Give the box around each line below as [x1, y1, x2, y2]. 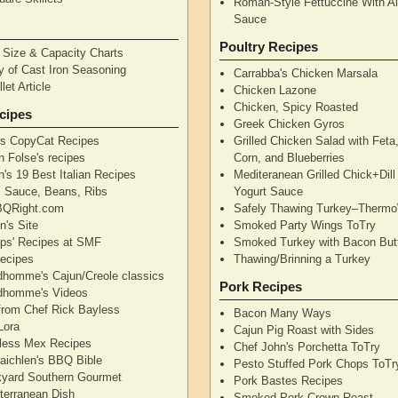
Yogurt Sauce [234, 184, 304, 198]
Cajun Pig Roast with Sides [234, 322, 375, 337]
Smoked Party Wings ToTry [234, 218, 377, 232]
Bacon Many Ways [234, 306, 332, 320]
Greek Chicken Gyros [234, 116, 346, 131]
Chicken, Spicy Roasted [234, 99, 359, 114]
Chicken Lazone [234, 83, 317, 97]
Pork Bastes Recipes [234, 373, 344, 387]
